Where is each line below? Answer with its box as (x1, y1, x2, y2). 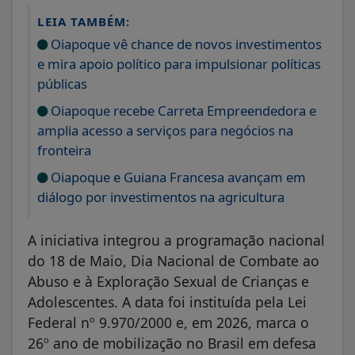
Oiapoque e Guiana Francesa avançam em (48, 167, 306, 186)
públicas (37, 74, 87, 93)
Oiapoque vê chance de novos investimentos (48, 34, 322, 53)
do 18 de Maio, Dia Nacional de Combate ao (28, 250, 319, 270)
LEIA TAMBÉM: (37, 13, 130, 29)
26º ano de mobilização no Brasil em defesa (28, 333, 316, 353)
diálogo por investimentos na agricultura (37, 187, 284, 206)
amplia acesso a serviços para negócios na (37, 120, 293, 139)
